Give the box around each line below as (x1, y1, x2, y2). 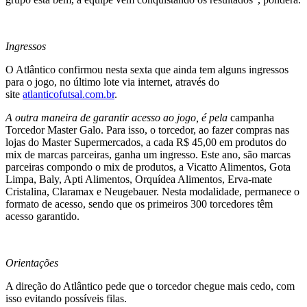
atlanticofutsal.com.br (23, 88, 114, 100)
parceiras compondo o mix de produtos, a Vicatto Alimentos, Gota (5, 160, 291, 173)
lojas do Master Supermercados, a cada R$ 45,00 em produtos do (5, 136, 286, 148)
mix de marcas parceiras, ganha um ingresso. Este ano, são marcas (5, 148, 291, 160)
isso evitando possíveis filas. (5, 292, 127, 304)
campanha (230, 111, 274, 123)
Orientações (5, 256, 58, 269)
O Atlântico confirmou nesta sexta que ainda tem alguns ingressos (5, 63, 288, 75)
